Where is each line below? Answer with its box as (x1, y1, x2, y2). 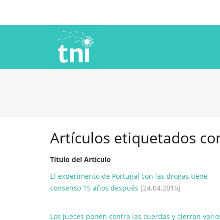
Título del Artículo (50, 155, 111, 164)
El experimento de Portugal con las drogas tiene (50, 171, 208, 181)
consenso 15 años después (50, 183, 138, 192)
